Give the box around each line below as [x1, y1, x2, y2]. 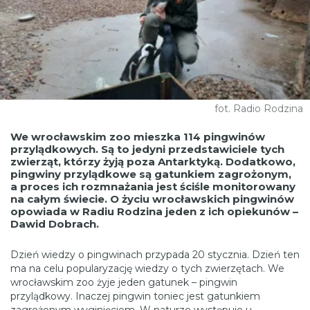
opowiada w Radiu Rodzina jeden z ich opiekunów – [10, 204, 298, 218]
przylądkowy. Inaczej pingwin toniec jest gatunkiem [10, 289, 260, 302]
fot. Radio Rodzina [215, 102, 303, 115]
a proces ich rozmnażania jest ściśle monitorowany [10, 179, 295, 193]
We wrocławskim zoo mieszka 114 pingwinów [10, 129, 265, 143]
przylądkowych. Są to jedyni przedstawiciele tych [10, 142, 284, 156]
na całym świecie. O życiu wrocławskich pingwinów [10, 192, 294, 206]
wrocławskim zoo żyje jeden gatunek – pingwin [10, 275, 237, 289]
